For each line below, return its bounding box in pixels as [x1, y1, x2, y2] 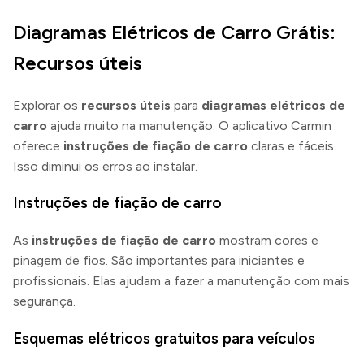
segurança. [13, 293, 76, 310]
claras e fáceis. [248, 137, 336, 154]
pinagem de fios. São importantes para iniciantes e [13, 253, 305, 269]
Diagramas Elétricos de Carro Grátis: [13, 19, 336, 44]
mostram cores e [216, 232, 318, 249]
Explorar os [13, 97, 81, 113]
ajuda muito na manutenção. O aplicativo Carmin [47, 117, 331, 133]
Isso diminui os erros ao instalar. [13, 158, 197, 174]
